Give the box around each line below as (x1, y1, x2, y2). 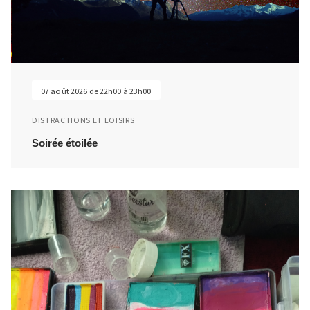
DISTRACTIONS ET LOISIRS (32, 115, 135, 126)
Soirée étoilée (32, 137, 98, 149)
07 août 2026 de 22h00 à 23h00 (41, 86, 152, 97)
